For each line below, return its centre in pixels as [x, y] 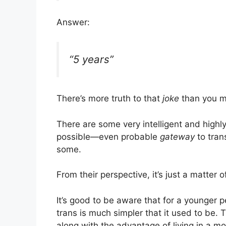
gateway [177, 136]
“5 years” [91, 59]
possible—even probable [108, 136]
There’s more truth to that [109, 99]
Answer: [73, 22]
